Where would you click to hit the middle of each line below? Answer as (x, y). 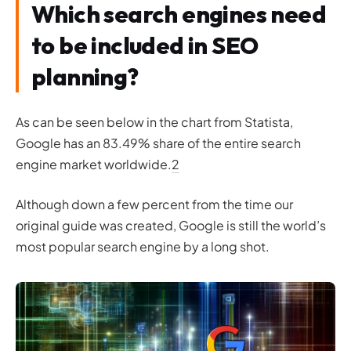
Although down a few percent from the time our (154, 204)
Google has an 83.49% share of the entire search (158, 143)
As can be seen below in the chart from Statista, (154, 121)
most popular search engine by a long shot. (143, 246)
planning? (85, 76)
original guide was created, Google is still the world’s (171, 225)
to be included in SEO (145, 45)
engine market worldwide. (94, 164)
